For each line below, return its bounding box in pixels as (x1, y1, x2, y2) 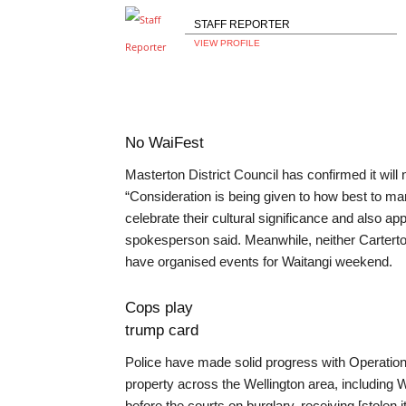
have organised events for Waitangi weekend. (125, 254, 392, 269)
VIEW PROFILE (194, 37, 260, 48)
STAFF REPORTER (194, 17, 290, 31)
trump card (125, 322, 198, 339)
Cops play (125, 299, 193, 316)
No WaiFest (125, 134, 204, 151)
